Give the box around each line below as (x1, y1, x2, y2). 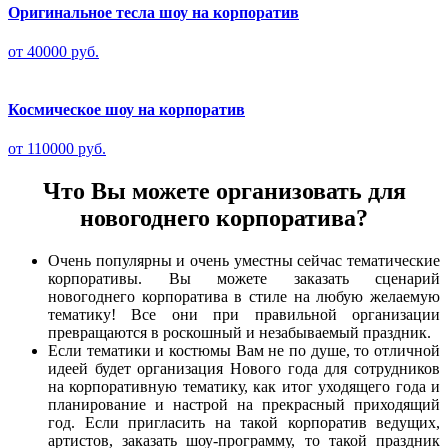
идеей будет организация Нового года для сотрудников (48, 359, 440, 377)
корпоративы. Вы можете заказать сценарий (48, 269, 440, 287)
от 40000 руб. (8, 43, 99, 61)
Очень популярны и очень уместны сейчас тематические (48, 251, 440, 269)
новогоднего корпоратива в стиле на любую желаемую (48, 287, 440, 305)
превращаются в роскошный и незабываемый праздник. (48, 323, 431, 341)
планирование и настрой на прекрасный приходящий (48, 395, 440, 413)
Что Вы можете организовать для (42, 177, 406, 204)
